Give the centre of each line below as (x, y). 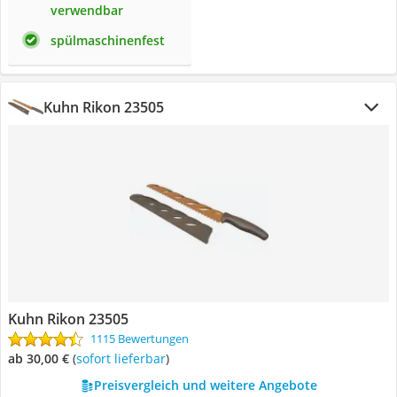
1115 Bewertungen (140, 339)
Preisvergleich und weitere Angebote (205, 385)
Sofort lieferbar (124, 358)
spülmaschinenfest (108, 40)
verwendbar (87, 10)
